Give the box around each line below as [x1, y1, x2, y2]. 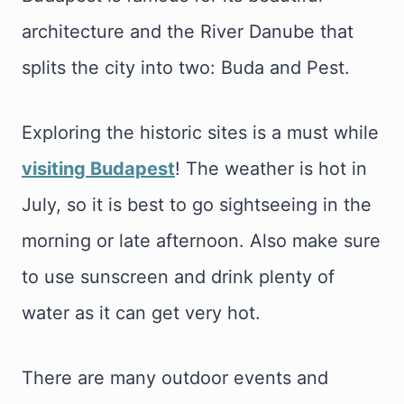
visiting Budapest [22, 158, 175, 180]
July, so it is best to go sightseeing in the [22, 194, 372, 216]
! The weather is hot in [175, 158, 367, 180]
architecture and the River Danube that [22, 21, 353, 43]
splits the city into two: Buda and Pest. [22, 57, 350, 79]
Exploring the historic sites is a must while [22, 122, 379, 144]
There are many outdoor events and [22, 367, 328, 390]
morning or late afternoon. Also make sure [22, 230, 381, 252]
